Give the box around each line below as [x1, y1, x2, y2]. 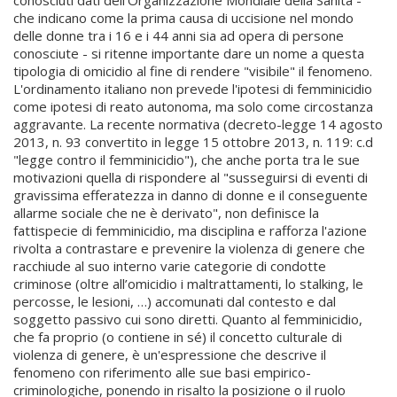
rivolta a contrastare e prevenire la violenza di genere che [13, 239, 365, 257]
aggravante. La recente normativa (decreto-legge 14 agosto [13, 115, 383, 133]
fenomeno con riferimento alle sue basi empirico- [13, 363, 311, 381]
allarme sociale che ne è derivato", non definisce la [13, 204, 319, 222]
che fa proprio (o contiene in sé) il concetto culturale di [13, 328, 342, 346]
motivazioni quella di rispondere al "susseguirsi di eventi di [13, 168, 368, 186]
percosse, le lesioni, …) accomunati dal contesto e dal [13, 292, 336, 310]
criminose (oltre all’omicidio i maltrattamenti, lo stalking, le [13, 275, 363, 292]
